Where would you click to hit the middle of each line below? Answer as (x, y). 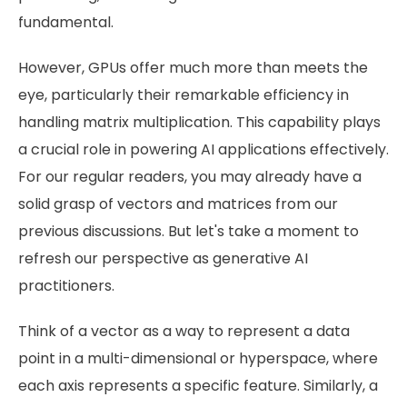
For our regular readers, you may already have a (190, 176)
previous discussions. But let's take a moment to (189, 231)
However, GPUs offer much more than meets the (193, 67)
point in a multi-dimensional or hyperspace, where (198, 358)
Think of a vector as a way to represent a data (184, 331)
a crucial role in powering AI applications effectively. (203, 149)
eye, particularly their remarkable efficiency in (184, 94)
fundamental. (66, 22)
